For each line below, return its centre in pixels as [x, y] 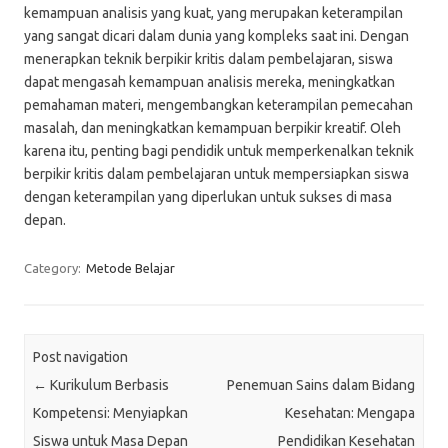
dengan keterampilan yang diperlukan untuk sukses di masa [208, 197]
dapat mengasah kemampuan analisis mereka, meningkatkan [209, 82]
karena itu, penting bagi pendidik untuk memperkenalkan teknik [219, 151]
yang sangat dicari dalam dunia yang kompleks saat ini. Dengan [216, 36]
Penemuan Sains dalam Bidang [321, 385]
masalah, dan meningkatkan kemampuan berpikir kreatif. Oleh [212, 128]
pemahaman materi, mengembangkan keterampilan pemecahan [218, 105]
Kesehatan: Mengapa [350, 413]
